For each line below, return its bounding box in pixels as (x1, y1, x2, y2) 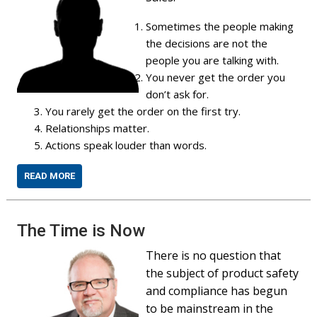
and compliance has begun (146, 283, 288, 299)
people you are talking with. (146, 53, 279, 67)
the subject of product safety (146, 265, 299, 281)
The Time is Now (17, 221, 146, 241)
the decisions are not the (146, 36, 268, 50)
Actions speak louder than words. (45, 138, 207, 152)
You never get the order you (146, 70, 286, 84)
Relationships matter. (45, 121, 150, 135)
